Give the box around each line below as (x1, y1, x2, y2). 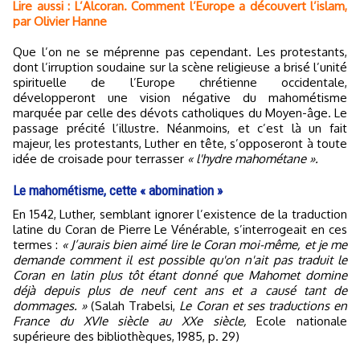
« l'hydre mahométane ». (187, 150, 318, 166)
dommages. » (13, 297, 88, 313)
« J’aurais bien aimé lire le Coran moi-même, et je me (61, 236, 347, 252)
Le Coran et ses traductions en (179, 297, 348, 313)
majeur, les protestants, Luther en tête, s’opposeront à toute (13, 135, 347, 151)
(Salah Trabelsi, (87, 297, 180, 313)
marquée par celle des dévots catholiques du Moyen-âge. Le (13, 104, 347, 121)
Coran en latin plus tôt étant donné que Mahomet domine (13, 267, 347, 283)
